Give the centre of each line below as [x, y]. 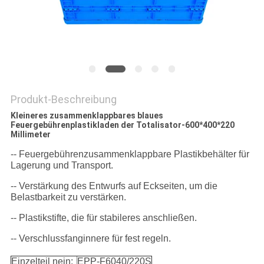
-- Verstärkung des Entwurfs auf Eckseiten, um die [114, 186]
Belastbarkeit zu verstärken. [68, 197]
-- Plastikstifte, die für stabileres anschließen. [103, 218]
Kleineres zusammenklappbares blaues [87, 116]
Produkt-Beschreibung [63, 100]
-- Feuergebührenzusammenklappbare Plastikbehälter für [130, 154]
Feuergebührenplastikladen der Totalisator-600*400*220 [122, 125]
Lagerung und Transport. [62, 166]
